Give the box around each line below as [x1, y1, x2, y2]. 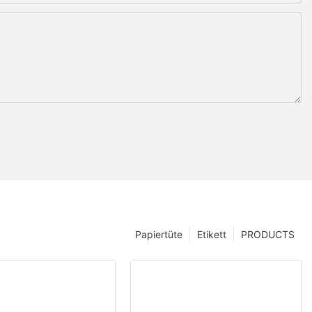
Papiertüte [135, 228, 182, 240]
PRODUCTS [241, 228, 295, 240]
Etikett [197, 228, 226, 240]
